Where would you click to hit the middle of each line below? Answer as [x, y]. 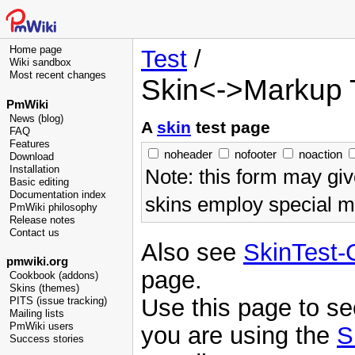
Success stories [47, 339]
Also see [192, 252]
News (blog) [36, 118]
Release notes [42, 220]
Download [32, 157]
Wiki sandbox [40, 63]
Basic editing [39, 182]
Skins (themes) [44, 288]
